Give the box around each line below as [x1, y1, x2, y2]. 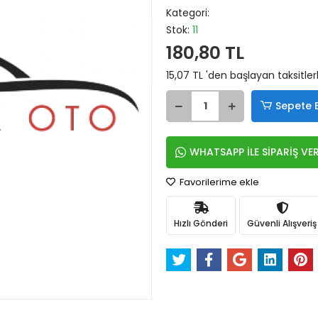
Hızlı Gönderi [174, 216, 228, 229]
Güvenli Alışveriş [247, 216, 317, 229]
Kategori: [166, 6, 209, 20]
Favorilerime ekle [177, 175, 259, 189]
